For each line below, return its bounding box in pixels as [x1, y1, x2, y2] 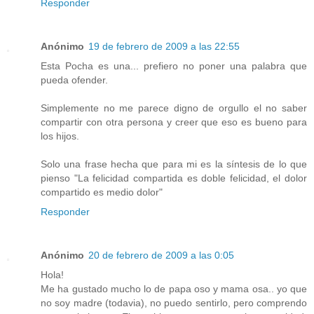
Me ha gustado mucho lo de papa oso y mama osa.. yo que [41, 282, 307, 294]
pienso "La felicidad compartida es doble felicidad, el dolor [41, 172, 307, 184]
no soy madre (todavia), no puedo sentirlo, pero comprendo [41, 296, 307, 308]
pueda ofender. [41, 74, 108, 86]
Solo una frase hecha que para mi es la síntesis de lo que [41, 158, 307, 170]
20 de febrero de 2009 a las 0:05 [88, 249, 234, 261]
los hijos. [41, 130, 79, 142]
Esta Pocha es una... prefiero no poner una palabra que [41, 60, 307, 71]
